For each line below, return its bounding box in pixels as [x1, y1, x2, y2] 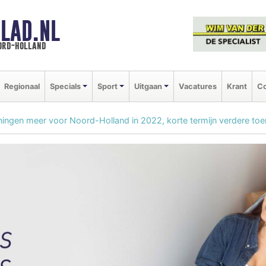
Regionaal [4, 81, 40, 91]
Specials [50, 81, 81, 91]
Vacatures [178, 81, 217, 91]
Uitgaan [134, 81, 162, 91]
